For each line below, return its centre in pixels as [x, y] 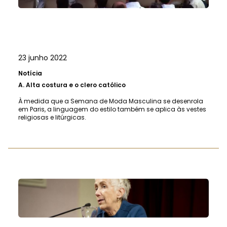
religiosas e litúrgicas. [52, 118]
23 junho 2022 [43, 58]
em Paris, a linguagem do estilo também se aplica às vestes [112, 109]
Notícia [30, 73]
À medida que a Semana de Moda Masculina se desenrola [111, 101]
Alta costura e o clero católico [76, 85]
